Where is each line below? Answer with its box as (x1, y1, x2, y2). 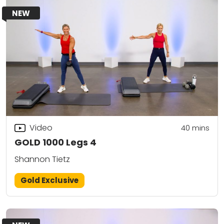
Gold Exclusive (20, 175, 79, 186)
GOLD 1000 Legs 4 (14, 136, 96, 149)
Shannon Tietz (14, 153, 70, 165)
